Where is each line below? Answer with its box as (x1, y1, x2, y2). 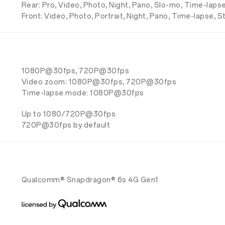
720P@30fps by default (21, 121, 110, 130)
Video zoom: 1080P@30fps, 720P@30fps (21, 78, 177, 86)
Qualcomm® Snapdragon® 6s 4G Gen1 (21, 176, 159, 184)
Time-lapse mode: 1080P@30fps (21, 89, 144, 97)
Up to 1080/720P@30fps (21, 110, 116, 119)
